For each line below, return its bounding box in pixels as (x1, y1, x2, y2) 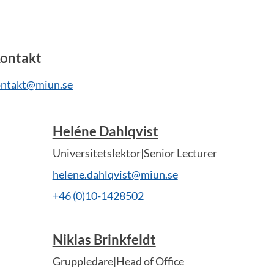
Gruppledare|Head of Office (52, 254, 184, 268)
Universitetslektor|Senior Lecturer (52, 146, 217, 160)
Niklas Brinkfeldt (52, 231, 156, 248)
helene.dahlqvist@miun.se (52, 168, 178, 181)
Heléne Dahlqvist (52, 123, 158, 139)
